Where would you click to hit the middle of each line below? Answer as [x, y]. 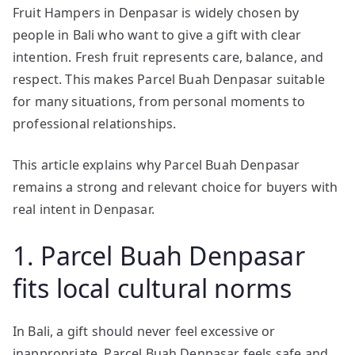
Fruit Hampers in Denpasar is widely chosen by [156, 13]
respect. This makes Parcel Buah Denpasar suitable [169, 79]
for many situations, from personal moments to [159, 101]
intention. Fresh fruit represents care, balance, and [168, 57]
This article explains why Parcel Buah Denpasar [157, 165]
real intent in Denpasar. [84, 209]
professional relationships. [95, 124]
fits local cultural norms [153, 288]
